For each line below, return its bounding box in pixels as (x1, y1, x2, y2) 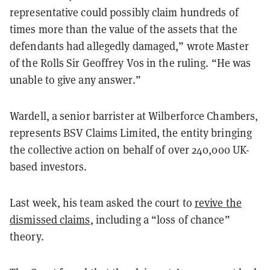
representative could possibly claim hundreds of (10, 5, 239, 19)
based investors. (10, 159, 87, 174)
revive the (194, 195, 242, 210)
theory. (10, 229, 44, 243)
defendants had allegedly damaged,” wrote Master (10, 39, 249, 53)
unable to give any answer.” (10, 72, 141, 87)
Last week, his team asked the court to (10, 195, 195, 210)
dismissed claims (10, 212, 90, 227)
